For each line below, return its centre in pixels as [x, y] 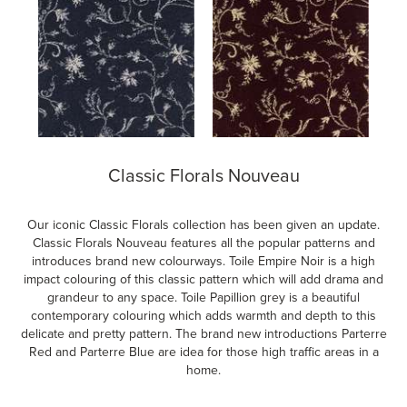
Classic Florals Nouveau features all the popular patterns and [203, 243]
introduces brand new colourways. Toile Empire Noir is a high [203, 261]
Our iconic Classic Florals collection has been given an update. [203, 225]
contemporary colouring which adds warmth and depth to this [203, 316]
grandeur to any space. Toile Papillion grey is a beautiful [203, 298]
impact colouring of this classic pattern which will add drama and [203, 279]
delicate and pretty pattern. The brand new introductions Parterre [203, 334]
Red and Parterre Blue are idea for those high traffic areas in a [203, 352]
